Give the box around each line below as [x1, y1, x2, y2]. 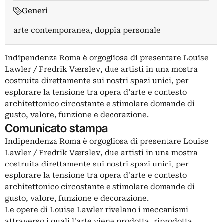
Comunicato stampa [5, 121, 108, 135]
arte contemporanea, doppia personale [13, 26, 161, 35]
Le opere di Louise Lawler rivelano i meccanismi [5, 205, 188, 214]
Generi [21, 6, 48, 15]
